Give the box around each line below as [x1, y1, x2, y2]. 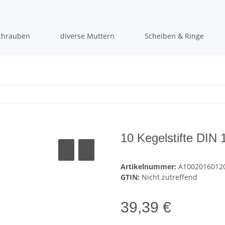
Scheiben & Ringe [144, 31, 204, 41]
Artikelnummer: [121, 162, 178, 172]
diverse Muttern [60, 31, 115, 41]
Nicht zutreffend [142, 172, 197, 182]
